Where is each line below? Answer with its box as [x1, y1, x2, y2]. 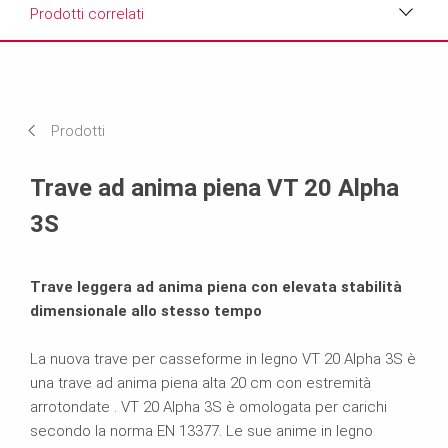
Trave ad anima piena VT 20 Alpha [30, 173, 399, 202]
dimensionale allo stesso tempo [30, 301, 262, 320]
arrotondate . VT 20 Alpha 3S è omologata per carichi [30, 397, 387, 416]
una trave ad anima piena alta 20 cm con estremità [30, 373, 371, 392]
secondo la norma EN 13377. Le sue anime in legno [30, 421, 373, 440]
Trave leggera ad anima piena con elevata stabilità [30, 277, 402, 296]
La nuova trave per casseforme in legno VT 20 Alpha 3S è [30, 349, 416, 368]
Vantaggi [30, 56, 87, 75]
